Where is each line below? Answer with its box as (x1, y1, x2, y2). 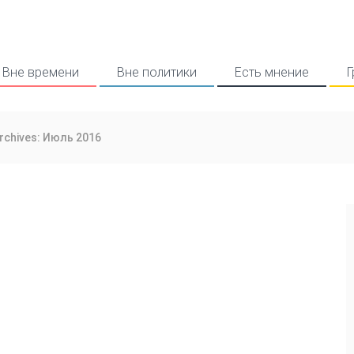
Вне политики (116, 65, 197, 80)
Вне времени (2, 65, 79, 80)
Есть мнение (234, 65, 309, 80)
